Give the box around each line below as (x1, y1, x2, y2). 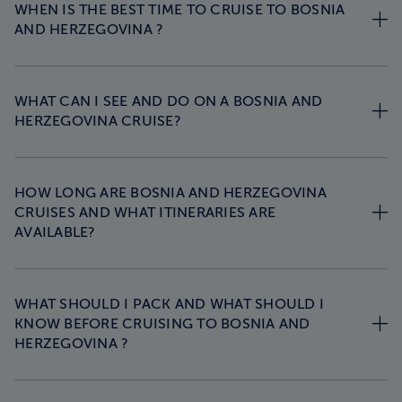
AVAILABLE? (14, 223, 96, 240)
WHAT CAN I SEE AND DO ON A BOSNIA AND (14, 92, 323, 109)
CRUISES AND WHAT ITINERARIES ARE (14, 204, 275, 221)
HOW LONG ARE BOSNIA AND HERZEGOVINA (14, 184, 327, 201)
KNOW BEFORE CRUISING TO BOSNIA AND (14, 315, 310, 332)
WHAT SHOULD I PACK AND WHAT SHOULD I (14, 295, 324, 312)
